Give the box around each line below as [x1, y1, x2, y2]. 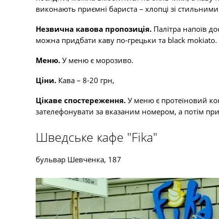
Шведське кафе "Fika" [36, 129, 157, 145]
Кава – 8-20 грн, [56, 75, 116, 85]
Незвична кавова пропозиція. [36, 24, 152, 34]
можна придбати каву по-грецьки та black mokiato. [36, 35, 217, 45]
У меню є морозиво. [62, 55, 133, 65]
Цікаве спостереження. [36, 95, 126, 105]
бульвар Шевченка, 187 [36, 154, 121, 164]
